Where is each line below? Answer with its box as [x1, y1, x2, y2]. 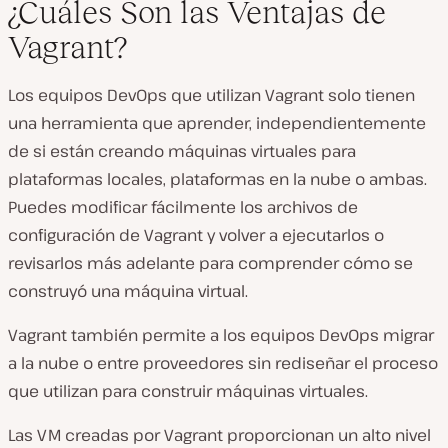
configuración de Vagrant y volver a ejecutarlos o [8, 223, 384, 246]
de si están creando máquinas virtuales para [8, 139, 356, 162]
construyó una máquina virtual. [8, 279, 248, 302]
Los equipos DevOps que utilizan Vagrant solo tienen [8, 83, 415, 106]
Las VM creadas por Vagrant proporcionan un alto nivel [8, 423, 431, 446]
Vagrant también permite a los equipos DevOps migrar [8, 323, 434, 346]
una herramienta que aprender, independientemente [8, 111, 426, 134]
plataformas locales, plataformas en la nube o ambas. [8, 167, 427, 190]
